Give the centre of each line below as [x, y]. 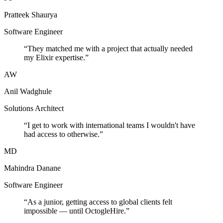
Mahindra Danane [32, 168]
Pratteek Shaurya [31, 15]
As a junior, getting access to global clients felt [100, 202]
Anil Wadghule [28, 92]
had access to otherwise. [62, 134]
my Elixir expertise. [55, 58]
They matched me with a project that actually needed [110, 49]
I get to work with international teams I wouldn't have [111, 125]
